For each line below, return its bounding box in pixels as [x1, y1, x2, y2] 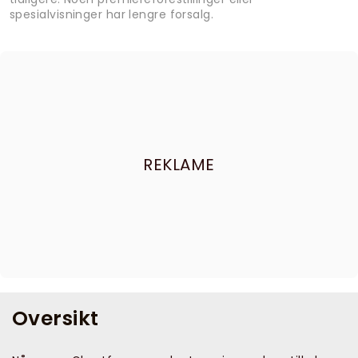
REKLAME [143, 153, 215, 177]
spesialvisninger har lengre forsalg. [10, 6, 214, 23]
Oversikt [12, 304, 99, 333]
